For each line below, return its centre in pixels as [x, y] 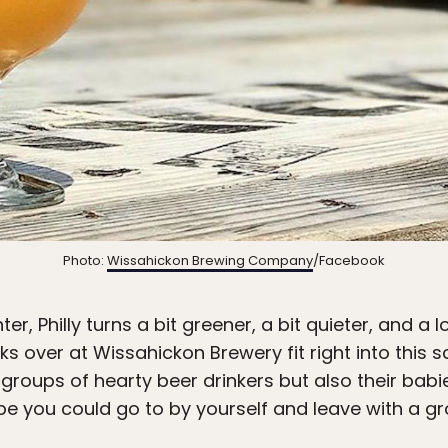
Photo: [85, 260]
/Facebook [349, 260]
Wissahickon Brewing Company [210, 260]
